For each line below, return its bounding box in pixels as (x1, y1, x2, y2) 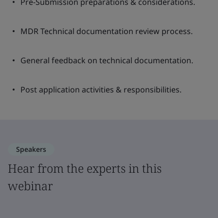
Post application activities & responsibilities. (20, 84, 182, 95)
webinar (8, 178, 53, 194)
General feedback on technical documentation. (20, 55, 193, 66)
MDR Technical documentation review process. (20, 26, 193, 36)
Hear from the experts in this (8, 160, 162, 176)
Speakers (16, 145, 46, 154)
